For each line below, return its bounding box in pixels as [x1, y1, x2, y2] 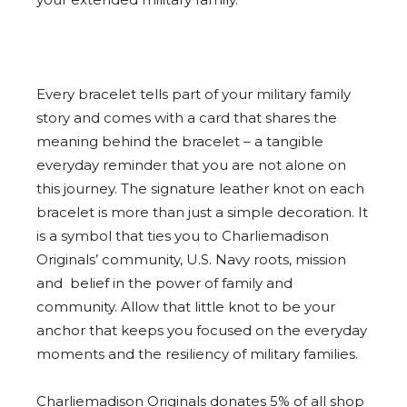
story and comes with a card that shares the [36, 108, 337, 126]
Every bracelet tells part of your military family [36, 84, 351, 103]
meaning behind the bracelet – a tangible [36, 132, 323, 150]
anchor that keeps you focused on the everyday [36, 321, 367, 339]
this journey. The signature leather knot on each [36, 179, 364, 197]
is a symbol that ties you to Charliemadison [36, 226, 329, 244]
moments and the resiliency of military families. [36, 344, 362, 362]
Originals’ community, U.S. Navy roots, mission [36, 250, 346, 268]
